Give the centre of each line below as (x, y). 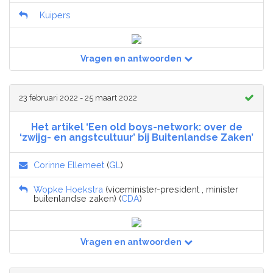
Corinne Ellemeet (69, 165)
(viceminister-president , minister (171, 190)
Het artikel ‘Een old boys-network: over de (136, 127)
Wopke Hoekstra (68, 190)
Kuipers (55, 15)
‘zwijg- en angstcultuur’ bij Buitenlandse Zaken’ (136, 138)
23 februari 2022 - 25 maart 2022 (78, 98)
